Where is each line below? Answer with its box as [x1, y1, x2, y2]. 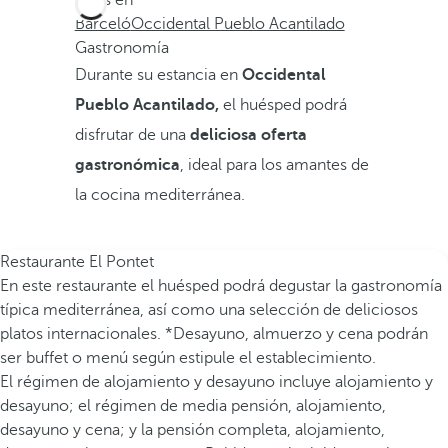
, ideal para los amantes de [179, 156, 369, 174]
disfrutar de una [74, 126, 186, 144]
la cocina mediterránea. [74, 186, 245, 204]
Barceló [74, 15, 131, 33]
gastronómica [74, 156, 180, 174]
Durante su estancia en [74, 66, 242, 84]
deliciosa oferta [185, 126, 307, 144]
